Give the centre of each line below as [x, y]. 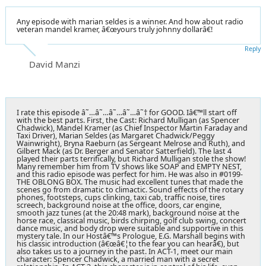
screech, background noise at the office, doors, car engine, [119, 205]
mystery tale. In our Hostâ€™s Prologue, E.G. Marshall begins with [131, 236]
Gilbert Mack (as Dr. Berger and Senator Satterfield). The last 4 [124, 151]
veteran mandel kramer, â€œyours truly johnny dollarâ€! [115, 29]
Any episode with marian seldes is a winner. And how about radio [130, 21]
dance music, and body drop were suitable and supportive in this [130, 228]
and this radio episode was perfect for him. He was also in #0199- [130, 174]
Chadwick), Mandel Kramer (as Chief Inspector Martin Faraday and [132, 128]
